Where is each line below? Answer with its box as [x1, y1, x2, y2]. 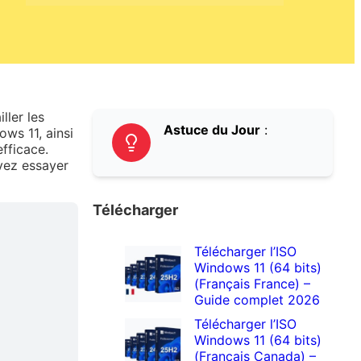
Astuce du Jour [164, 121, 261, 138]
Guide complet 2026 [194, 292, 321, 309]
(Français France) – [194, 276, 311, 293]
